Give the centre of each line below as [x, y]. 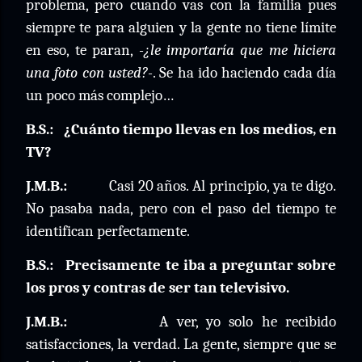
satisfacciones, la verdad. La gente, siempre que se [181, 344]
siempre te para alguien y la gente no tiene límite [181, 27]
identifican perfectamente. [108, 231]
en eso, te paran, [82, 50]
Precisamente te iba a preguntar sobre [201, 265]
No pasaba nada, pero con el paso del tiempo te [181, 208]
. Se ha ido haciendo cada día [244, 73]
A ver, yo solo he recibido [248, 322]
